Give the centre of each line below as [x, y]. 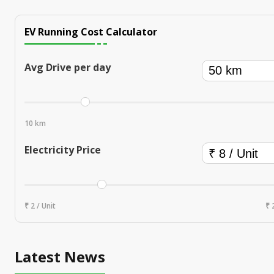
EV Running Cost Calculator [91, 32]
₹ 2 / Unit [40, 206]
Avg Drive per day [68, 68]
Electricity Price [63, 150]
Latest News [60, 257]
